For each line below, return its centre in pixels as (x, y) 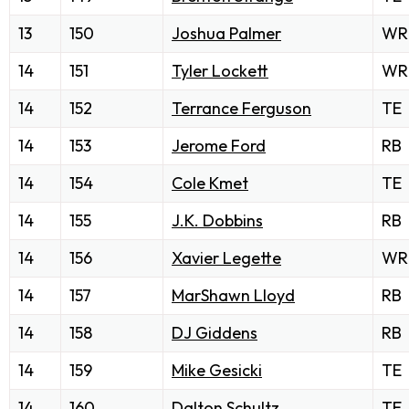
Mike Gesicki (217, 371)
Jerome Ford (219, 146)
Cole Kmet (210, 184)
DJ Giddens (215, 333)
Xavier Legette (226, 258)
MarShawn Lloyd (233, 296)
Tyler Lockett (220, 71)
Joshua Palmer (226, 34)
